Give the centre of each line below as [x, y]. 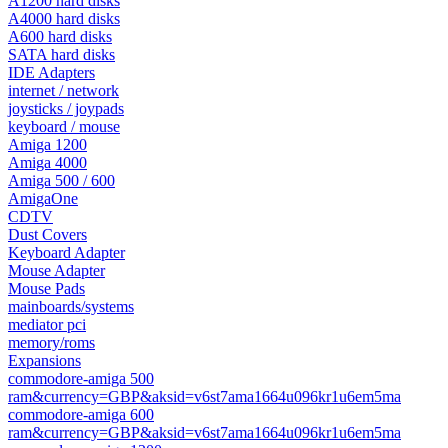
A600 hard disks [60, 36]
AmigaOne [43, 198]
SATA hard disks [61, 54]
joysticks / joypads [66, 108]
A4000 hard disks [64, 18]
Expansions [44, 360]
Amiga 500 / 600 [61, 180]
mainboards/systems [71, 306]
